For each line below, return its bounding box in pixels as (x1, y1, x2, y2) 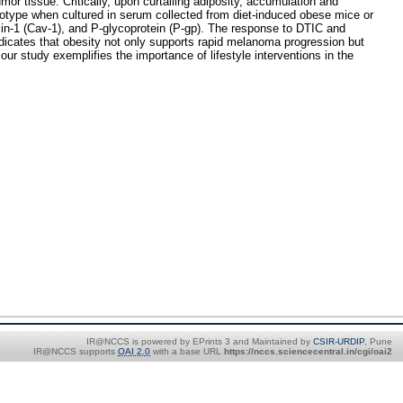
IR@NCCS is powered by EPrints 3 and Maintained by (86, 336, 313, 346)
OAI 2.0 (118, 345, 150, 356)
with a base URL (150, 345, 224, 356)
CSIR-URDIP (313, 336, 364, 346)
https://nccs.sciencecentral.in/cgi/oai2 (224, 345, 392, 356)
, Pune (364, 336, 392, 346)
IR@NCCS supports (33, 345, 118, 356)
